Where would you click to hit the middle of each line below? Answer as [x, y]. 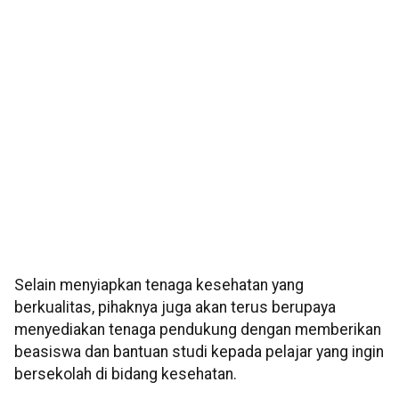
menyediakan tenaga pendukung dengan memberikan [198, 330]
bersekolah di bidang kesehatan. [126, 375]
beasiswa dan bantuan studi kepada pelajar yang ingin [199, 352]
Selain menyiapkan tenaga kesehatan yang [159, 285]
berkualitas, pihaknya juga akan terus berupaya [175, 308]
